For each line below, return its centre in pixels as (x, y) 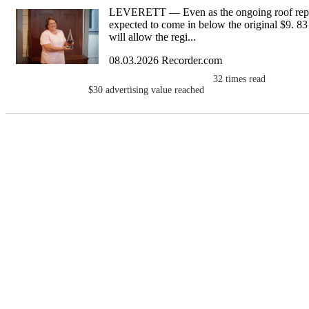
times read (246, 79)
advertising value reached (155, 90)
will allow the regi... (152, 37)
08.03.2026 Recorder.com (166, 61)
